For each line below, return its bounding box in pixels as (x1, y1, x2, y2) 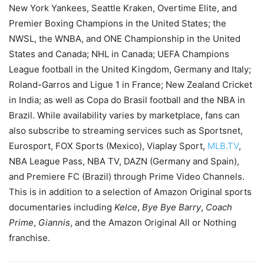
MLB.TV (207, 140, 239, 151)
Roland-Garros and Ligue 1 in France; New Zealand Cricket (9, 78, 252, 90)
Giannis (38, 216, 70, 228)
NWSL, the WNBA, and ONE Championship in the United (9, 32, 240, 44)
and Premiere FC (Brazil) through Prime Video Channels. (9, 170, 245, 182)
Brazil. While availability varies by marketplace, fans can (9, 109, 240, 121)
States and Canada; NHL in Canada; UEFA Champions (9, 48, 229, 60)
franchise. (9, 232, 50, 243)
